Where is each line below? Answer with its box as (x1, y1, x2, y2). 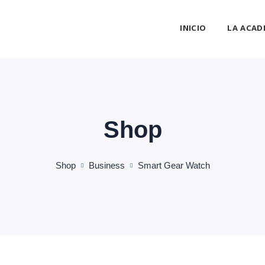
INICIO (180, 22, 206, 35)
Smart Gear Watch (137, 160, 210, 170)
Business (88, 160, 125, 170)
